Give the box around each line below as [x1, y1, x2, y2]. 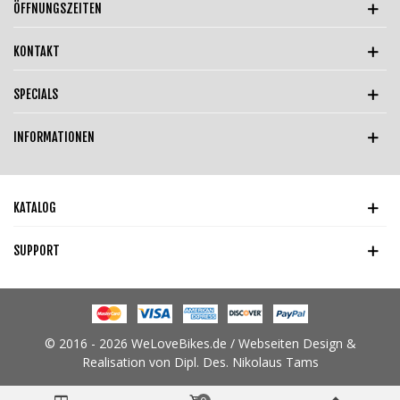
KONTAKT [13, 44, 60, 60]
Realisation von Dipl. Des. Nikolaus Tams [81, 354, 319, 371]
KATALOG [13, 200, 56, 216]
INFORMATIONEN [13, 129, 95, 146]
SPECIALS [13, 87, 58, 103]
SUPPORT [13, 243, 60, 259]
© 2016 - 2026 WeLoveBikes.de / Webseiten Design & [44, 335, 356, 353]
